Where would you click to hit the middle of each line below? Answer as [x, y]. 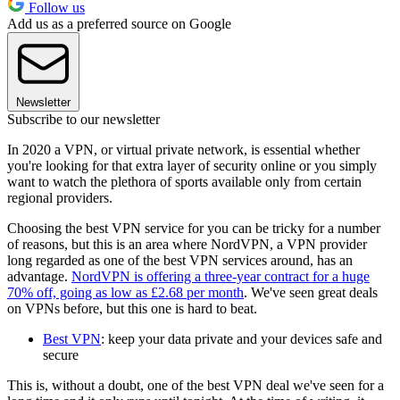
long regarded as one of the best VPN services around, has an [180, 261]
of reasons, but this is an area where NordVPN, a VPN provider [187, 245]
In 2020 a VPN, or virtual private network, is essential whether [183, 150]
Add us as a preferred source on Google [119, 24]
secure [61, 355]
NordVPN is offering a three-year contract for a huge [221, 277]
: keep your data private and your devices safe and [242, 339]
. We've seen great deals [311, 293]
